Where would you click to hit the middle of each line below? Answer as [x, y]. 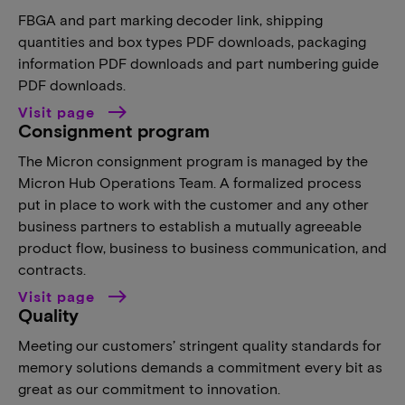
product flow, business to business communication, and [202, 247]
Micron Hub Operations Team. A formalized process [190, 182]
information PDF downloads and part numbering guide [198, 63]
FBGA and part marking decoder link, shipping [170, 19]
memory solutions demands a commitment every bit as [200, 367]
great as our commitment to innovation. [149, 388]
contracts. [52, 269]
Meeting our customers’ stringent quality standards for [200, 345]
